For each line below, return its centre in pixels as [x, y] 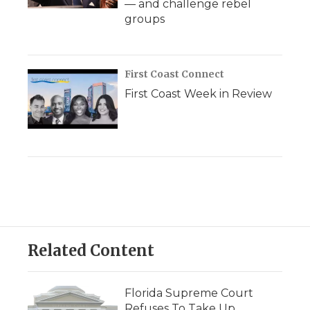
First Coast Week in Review [198, 94]
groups [145, 19]
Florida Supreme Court [189, 293]
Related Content [91, 251]
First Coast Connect [174, 74]
